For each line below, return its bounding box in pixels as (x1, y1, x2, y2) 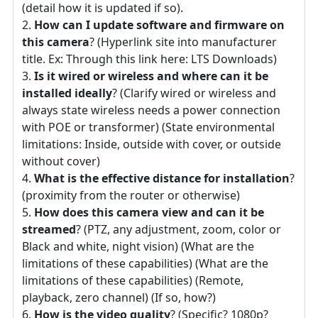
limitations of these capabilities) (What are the (22, 256, 268, 272)
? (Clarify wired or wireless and (112, 85, 276, 102)
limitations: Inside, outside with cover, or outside (22, 136, 281, 153)
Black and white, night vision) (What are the (22, 238, 254, 255)
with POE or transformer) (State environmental (22, 119, 275, 136)
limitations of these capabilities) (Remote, (22, 273, 243, 289)
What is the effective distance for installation (34, 170, 290, 187)
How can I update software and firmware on (34, 17, 285, 33)
